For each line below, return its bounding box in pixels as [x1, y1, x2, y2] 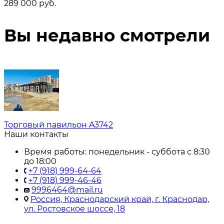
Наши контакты [4, 129, 68, 139]
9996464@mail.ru [31, 184, 103, 194]
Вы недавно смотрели [4, 24, 210, 46]
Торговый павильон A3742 [4, 119, 113, 129]
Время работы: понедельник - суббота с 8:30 [24, 146, 210, 156]
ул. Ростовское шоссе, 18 [24, 203, 125, 213]
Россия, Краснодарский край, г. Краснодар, [30, 194, 209, 204]
